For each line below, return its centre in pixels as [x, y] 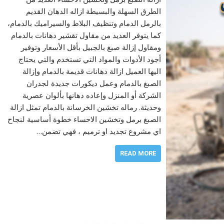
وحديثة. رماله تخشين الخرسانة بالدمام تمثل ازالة [85, 107]
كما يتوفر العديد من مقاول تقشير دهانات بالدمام [86, 35]
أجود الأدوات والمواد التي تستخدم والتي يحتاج [89, 59]
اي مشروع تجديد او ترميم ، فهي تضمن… [98, 131]
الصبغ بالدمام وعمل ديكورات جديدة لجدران [93, 83]
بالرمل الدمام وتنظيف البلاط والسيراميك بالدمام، [84, 23]
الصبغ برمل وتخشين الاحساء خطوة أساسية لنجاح [84, 119]
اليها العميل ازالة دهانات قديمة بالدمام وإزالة [91, 71]
